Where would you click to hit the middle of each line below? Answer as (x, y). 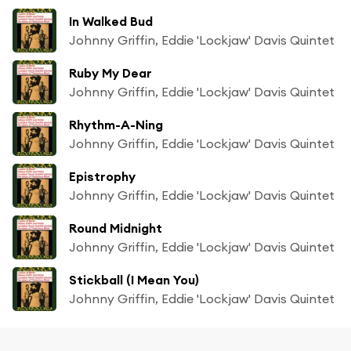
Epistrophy (102, 176)
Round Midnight (116, 228)
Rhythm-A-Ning (116, 124)
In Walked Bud (111, 21)
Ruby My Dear (110, 72)
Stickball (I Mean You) (134, 279)
